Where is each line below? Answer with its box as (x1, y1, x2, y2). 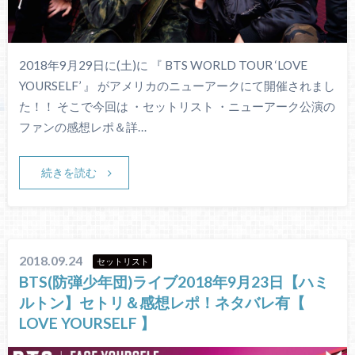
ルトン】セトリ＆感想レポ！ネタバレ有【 (19, 293, 306, 312)
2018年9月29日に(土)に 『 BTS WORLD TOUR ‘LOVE (18, 57, 307, 72)
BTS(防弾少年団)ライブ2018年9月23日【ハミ (19, 273, 330, 292)
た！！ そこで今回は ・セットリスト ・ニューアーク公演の (18, 98, 335, 113)
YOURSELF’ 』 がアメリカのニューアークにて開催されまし (18, 78, 335, 93)
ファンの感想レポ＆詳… (18, 119, 147, 134)
